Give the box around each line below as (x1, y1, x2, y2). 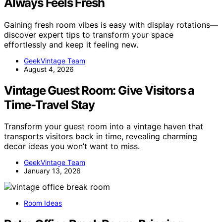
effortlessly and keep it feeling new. (4, 39, 138, 50)
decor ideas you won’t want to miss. (4, 141, 140, 152)
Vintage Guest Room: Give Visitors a (4, 83, 194, 98)
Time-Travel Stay (4, 97, 95, 112)
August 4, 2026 (24, 64, 74, 73)
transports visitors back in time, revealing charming (4, 131, 197, 142)
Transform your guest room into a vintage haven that (4, 121, 203, 132)
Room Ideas (24, 199, 62, 208)
